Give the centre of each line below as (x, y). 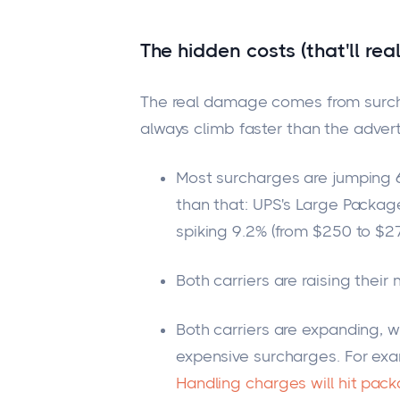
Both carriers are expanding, (282, 330)
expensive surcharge (252, 357)
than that (210, 204)
